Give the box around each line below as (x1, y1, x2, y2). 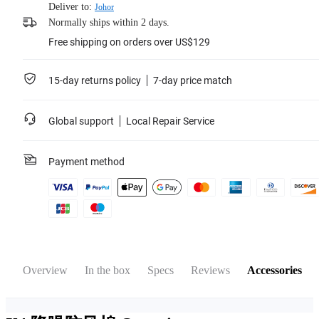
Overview (23, 264, 68, 276)
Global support (48, 115, 114, 127)
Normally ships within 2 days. (48, 17, 169, 28)
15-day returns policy (48, 75, 141, 86)
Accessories (247, 264, 302, 276)
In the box (85, 264, 130, 276)
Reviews (191, 264, 230, 276)
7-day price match (153, 75, 232, 86)
